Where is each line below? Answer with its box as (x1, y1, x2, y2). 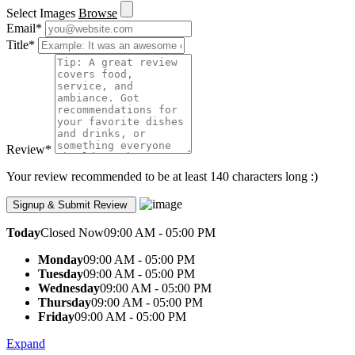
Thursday (38, 296, 91, 310)
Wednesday (38, 281, 100, 296)
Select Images (6, 6, 75, 21)
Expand (6, 337, 45, 351)
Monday (38, 253, 83, 267)
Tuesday (38, 267, 83, 281)
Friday (38, 310, 74, 324)
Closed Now (40, 226, 104, 240)
